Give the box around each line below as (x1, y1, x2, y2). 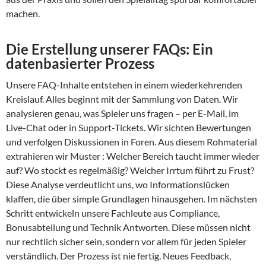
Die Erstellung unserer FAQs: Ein (6, 40, 213, 58)
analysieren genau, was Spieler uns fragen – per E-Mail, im (6, 107, 239, 119)
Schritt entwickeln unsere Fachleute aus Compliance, (6, 207, 220, 219)
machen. (6, 8, 40, 20)
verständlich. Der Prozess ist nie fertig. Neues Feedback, (6, 250, 231, 262)
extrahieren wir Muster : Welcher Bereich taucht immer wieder (6, 150, 259, 162)
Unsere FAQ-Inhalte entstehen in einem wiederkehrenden (6, 79, 242, 91)
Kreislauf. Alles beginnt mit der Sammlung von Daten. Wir (6, 93, 238, 105)
